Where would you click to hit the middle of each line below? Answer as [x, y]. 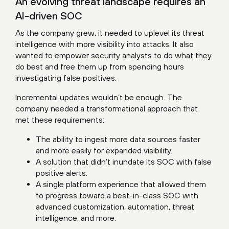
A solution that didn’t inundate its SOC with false [124, 162]
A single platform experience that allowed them [121, 184]
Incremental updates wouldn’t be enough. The [99, 97]
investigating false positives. [66, 78]
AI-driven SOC [49, 16]
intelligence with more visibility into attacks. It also [105, 44]
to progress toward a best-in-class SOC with [117, 195]
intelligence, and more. [76, 218]
